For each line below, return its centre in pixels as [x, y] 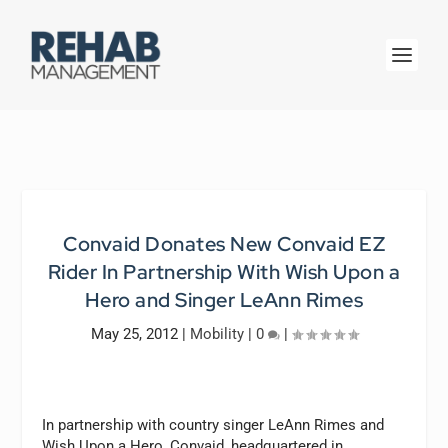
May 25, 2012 [134, 334]
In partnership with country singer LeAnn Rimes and [213, 425]
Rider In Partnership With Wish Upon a [224, 272]
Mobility [216, 334]
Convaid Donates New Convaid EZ [224, 244]
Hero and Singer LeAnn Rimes [224, 300]
